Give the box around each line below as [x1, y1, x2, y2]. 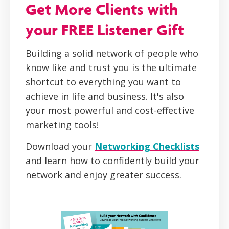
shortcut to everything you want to [26, 76, 181, 88]
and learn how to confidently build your [26, 154, 199, 167]
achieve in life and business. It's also [26, 90, 184, 103]
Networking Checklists [95, 140, 199, 153]
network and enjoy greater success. [26, 169, 181, 181]
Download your [26, 140, 95, 153]
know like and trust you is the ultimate [26, 61, 197, 74]
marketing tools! [26, 119, 99, 131]
